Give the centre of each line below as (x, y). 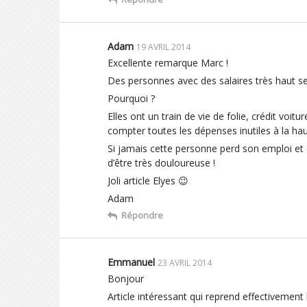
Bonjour (126, 278)
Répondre (142, 215)
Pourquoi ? (131, 98)
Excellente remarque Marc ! (168, 62)
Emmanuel (131, 262)
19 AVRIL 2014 (163, 47)
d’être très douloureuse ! (161, 162)
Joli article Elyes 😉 (148, 180)
